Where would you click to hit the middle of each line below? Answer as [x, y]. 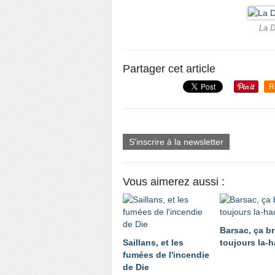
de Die [136, 267]
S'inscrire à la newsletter [176, 142]
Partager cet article [169, 69]
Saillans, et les [153, 242]
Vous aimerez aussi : [174, 182]
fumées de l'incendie [166, 255]
